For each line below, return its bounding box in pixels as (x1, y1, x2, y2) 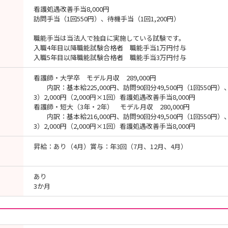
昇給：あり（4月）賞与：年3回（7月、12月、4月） (34, 141, 187, 151)
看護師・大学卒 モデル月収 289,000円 (34, 73, 156, 82)
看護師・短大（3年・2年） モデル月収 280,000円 (34, 102, 190, 111)
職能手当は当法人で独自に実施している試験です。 (34, 33, 185, 43)
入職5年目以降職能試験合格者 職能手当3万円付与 (34, 52, 186, 62)
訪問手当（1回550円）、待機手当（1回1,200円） (34, 14, 180, 23)
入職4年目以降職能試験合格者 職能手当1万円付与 (34, 43, 186, 52)
